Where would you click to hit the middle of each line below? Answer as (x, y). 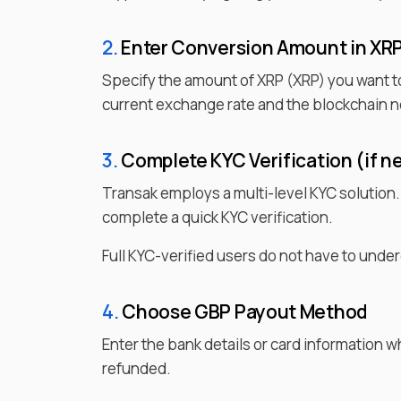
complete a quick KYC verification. (218, 217)
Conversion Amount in (267, 47)
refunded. (137, 368)
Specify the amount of (179, 80)
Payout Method (299, 311)
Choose (155, 311)
